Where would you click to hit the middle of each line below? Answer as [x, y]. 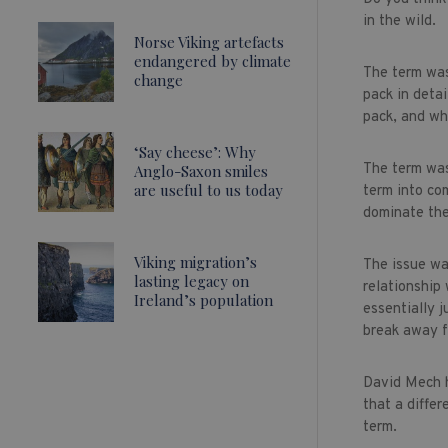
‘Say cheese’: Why [194, 152]
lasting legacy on [191, 281]
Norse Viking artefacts [208, 42]
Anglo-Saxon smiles [200, 171]
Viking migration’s [195, 262]
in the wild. [399, 21]
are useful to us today [208, 190]
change [158, 80]
